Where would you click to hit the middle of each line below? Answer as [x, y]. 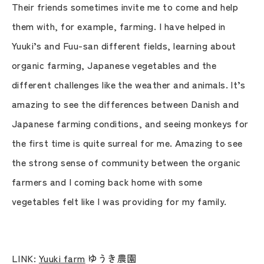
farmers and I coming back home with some [107, 181]
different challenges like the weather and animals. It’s [129, 84]
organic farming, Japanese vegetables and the [114, 65]
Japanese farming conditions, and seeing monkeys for [130, 123]
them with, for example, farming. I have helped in [119, 26]
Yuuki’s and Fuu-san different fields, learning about [124, 45]
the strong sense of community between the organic [126, 162]
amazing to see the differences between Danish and [126, 103]
